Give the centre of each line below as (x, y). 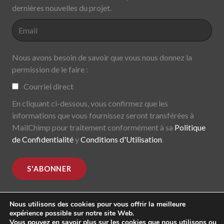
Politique (190, 127)
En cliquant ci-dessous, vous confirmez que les (90, 103)
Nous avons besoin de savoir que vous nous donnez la (102, 57)
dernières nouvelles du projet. (62, 8)
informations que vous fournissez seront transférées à (103, 115)
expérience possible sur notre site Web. (72, 213)
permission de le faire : (50, 69)
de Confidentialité (43, 139)
